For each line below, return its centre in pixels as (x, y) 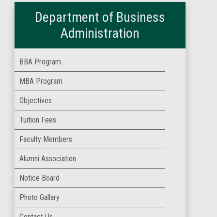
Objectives (36, 101)
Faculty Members (46, 139)
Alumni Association (48, 159)
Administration (100, 33)
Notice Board (39, 178)
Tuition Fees (38, 120)
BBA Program (40, 62)
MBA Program (41, 81)
